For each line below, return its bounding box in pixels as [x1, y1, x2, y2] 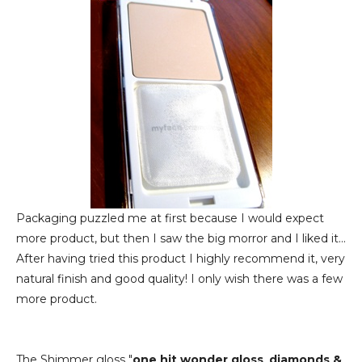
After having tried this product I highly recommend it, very [16, 251, 345, 266]
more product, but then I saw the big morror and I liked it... [16, 231, 346, 246]
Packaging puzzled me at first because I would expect [16, 211, 324, 225]
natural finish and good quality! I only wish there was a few [16, 271, 343, 286]
